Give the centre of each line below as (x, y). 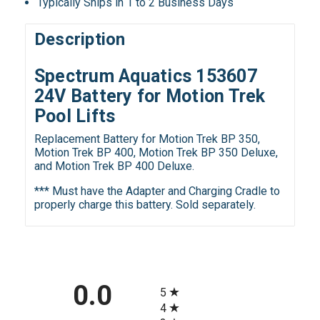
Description (80, 40)
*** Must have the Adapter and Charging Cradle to (157, 191)
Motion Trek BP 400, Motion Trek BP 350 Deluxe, (156, 153)
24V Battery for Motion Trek (150, 96)
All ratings (184, 281)
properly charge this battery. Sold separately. (145, 205)
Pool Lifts (75, 116)
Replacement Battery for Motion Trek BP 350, (147, 139)
